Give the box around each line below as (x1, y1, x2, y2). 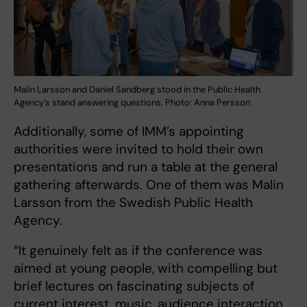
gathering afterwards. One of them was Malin (14, 175, 284, 193)
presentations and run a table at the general (14, 158, 278, 175)
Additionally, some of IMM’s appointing (14, 122, 244, 140)
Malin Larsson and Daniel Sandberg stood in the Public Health (14, 83, 260, 95)
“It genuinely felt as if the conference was (14, 241, 262, 259)
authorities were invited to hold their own (14, 140, 263, 158)
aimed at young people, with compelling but (14, 259, 278, 277)
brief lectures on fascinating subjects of (14, 277, 254, 295)
